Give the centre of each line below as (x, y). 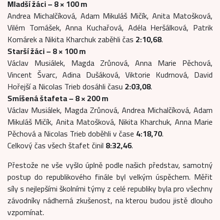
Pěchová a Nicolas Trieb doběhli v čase (72, 133)
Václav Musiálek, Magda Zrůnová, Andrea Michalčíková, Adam (110, 110)
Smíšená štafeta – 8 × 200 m (58, 98)
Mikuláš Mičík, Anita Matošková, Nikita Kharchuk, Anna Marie (110, 122)
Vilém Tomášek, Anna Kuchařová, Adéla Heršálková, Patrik (110, 27)
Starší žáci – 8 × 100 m (47, 51)
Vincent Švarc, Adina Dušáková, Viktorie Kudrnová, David (110, 74)
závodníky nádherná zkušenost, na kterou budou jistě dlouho (110, 200)
